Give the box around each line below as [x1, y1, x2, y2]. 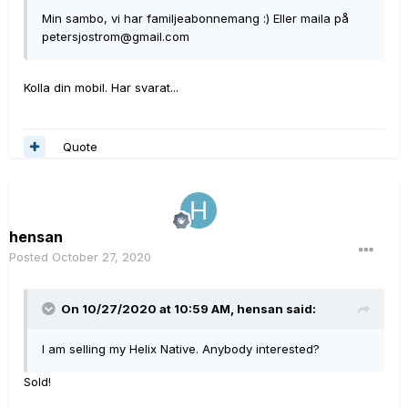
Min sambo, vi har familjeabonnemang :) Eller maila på [42, 11, 349, 25]
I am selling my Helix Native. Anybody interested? [42, 342, 320, 356]
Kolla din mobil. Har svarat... [24, 80, 178, 95]
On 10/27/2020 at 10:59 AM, [61, 301, 237, 316]
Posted [9, 250, 52, 264]
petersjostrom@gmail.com [42, 29, 189, 44]
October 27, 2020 [52, 250, 151, 264]
